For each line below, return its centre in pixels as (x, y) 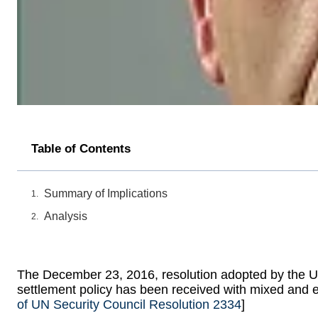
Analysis (66, 216)
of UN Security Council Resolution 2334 (129, 305)
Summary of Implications (106, 194)
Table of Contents (81, 149)
